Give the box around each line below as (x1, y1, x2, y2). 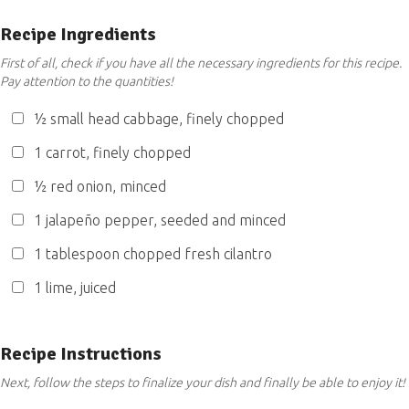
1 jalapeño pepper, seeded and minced (30, 212, 286, 228)
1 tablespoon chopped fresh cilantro (30, 246, 272, 262)
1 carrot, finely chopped (30, 144, 191, 161)
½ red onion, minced (30, 178, 166, 194)
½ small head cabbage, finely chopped (30, 110, 284, 127)
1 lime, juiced (30, 279, 116, 296)
